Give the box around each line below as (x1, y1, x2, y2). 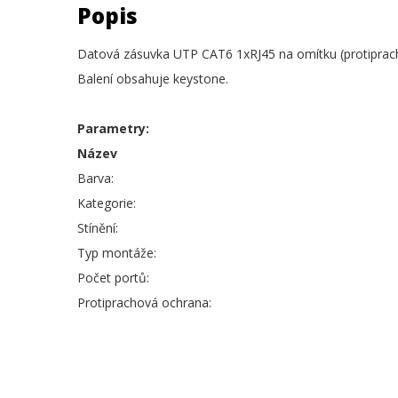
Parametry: (77, 120, 149, 137)
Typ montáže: (77, 244, 156, 261)
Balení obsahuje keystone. (77, 70, 228, 87)
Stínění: (77, 219, 118, 236)
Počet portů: (77, 269, 149, 286)
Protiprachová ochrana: (77, 294, 211, 311)
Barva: (77, 170, 114, 187)
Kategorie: (77, 195, 136, 211)
